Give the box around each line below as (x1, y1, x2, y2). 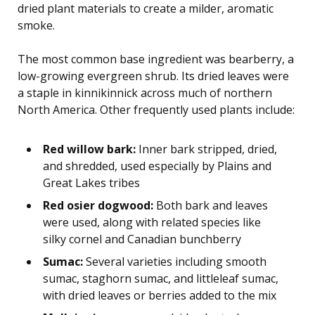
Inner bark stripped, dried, (136, 141, 277, 157)
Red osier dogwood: (43, 197, 153, 213)
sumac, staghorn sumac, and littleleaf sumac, (43, 270, 278, 286)
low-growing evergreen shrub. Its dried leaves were (18, 67, 289, 84)
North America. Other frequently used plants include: (18, 101, 295, 117)
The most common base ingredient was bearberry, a (18, 51, 294, 67)
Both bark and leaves (153, 197, 268, 213)
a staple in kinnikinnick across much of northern (18, 84, 272, 101)
